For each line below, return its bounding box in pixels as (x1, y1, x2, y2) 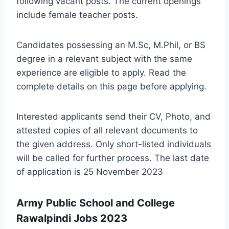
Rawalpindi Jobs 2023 (16, 212, 127, 224)
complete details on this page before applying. (16, 81, 207, 91)
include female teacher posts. (16, 9, 138, 20)
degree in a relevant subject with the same (16, 53, 192, 64)
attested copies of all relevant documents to (16, 125, 198, 135)
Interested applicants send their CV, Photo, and (16, 111, 211, 122)
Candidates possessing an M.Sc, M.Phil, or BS (16, 39, 205, 50)
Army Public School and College (16, 196, 175, 209)
